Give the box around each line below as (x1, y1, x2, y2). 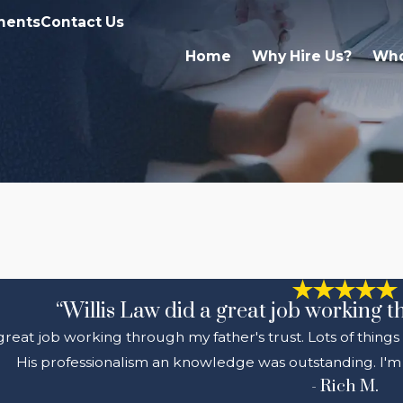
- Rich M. (310, 376, 379, 398)
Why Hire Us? (252, 48, 352, 65)
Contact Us (40, 13, 124, 31)
